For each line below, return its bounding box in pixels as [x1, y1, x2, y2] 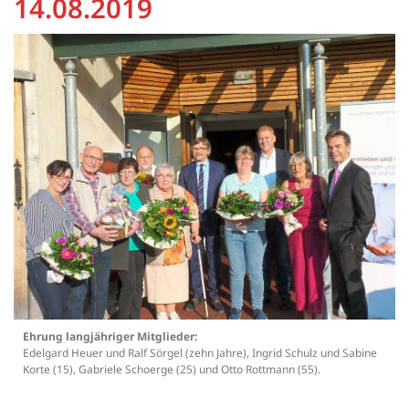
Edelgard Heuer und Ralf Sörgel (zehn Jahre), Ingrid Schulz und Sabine [23, 345, 377, 362]
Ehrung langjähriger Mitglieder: [23, 329, 197, 345]
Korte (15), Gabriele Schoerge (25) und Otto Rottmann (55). [23, 362, 320, 378]
